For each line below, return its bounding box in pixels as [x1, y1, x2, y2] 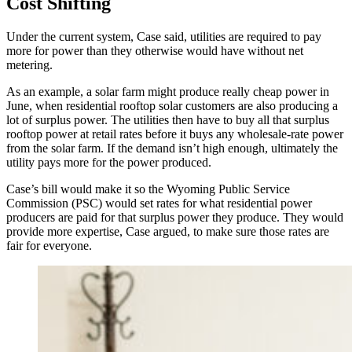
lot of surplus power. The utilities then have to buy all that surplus [6, 113, 329, 127]
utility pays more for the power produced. [6, 156, 221, 170]
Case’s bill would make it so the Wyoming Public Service [6, 182, 290, 196]
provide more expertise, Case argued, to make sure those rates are [6, 225, 329, 239]
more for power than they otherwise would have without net [6, 44, 303, 58]
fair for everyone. [6, 239, 95, 253]
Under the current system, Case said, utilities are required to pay [6, 30, 321, 44]
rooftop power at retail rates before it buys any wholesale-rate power [6, 127, 343, 141]
